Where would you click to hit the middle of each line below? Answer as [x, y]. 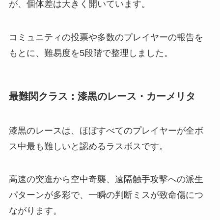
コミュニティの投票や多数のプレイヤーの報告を [106, 38]
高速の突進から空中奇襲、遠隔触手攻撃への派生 [106, 179]
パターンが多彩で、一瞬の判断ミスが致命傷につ [106, 195]
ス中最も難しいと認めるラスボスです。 [88, 146]
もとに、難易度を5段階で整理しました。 [91, 53]
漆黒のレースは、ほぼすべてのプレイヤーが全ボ [106, 130]
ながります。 [35, 211]
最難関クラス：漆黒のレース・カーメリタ [102, 96]
